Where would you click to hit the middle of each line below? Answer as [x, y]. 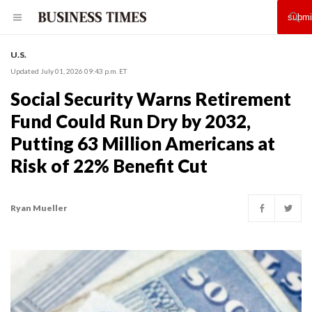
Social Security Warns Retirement [151, 99]
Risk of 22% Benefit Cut [109, 166]
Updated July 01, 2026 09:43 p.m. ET [69, 71]
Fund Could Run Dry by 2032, [131, 121]
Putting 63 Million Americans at [143, 143]
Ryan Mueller [39, 208]
